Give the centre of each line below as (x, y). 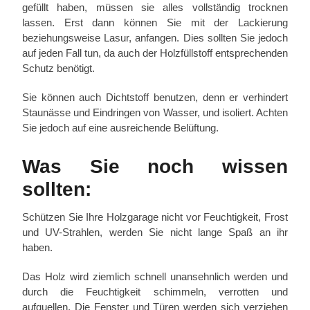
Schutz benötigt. (58, 68)
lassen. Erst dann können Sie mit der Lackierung (155, 22)
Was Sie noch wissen (155, 166)
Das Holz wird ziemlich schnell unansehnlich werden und (155, 276)
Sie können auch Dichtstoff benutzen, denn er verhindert (155, 97)
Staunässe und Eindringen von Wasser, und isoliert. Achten (155, 112)
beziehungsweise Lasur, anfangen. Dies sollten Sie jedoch (155, 37)
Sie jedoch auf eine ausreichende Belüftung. (120, 127)
